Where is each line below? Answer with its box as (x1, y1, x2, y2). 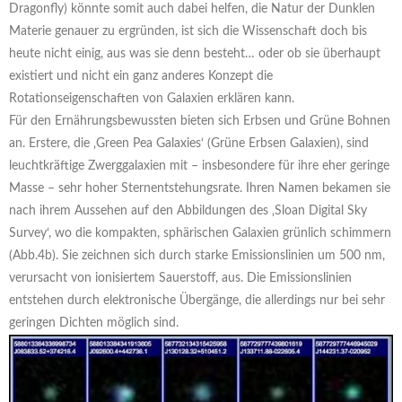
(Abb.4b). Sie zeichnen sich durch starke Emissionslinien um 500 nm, (9, 249, 385, 263)
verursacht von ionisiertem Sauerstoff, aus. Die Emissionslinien (9, 272, 352, 285)
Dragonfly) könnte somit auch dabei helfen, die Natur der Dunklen (9, 3, 375, 16)
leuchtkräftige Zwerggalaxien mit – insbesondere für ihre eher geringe (9, 160, 389, 173)
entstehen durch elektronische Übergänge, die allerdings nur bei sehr (9, 294, 385, 308)
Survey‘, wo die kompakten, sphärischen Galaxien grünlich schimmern (9, 227, 391, 240)
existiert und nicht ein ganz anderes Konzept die (9, 70, 273, 83)
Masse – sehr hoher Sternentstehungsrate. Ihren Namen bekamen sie (9, 182, 390, 196)
